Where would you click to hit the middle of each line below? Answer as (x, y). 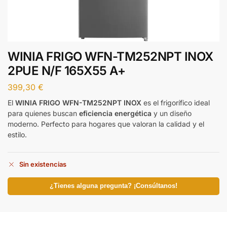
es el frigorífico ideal (176, 102)
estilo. (17, 134)
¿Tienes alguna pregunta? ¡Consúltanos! (113, 186)
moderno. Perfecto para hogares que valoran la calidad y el (106, 124)
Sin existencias (43, 164)
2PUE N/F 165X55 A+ (66, 71)
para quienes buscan (43, 113)
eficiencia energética (115, 113)
